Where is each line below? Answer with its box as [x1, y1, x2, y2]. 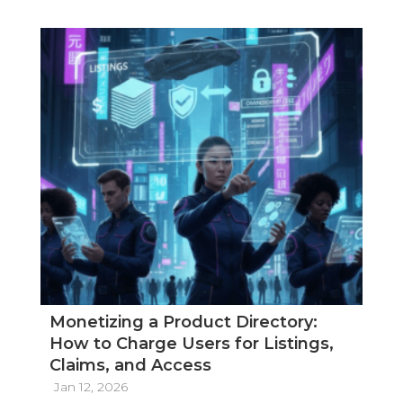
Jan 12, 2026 [53, 378, 128, 395]
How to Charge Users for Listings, [49, 333, 334, 354]
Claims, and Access [49, 354, 211, 375]
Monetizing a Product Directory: [49, 311, 318, 332]
